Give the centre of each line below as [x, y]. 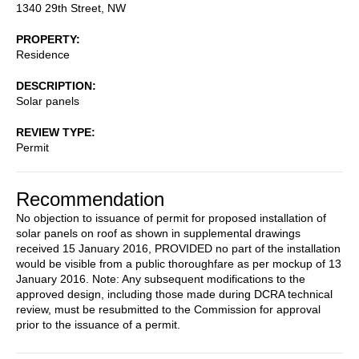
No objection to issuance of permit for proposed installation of [171, 218]
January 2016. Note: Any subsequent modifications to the [161, 278]
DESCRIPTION [54, 85]
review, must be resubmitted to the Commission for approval [168, 309]
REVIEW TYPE [54, 132]
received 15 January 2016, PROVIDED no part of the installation [178, 248]
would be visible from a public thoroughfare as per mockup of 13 [179, 263]
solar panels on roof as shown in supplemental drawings [158, 233]
